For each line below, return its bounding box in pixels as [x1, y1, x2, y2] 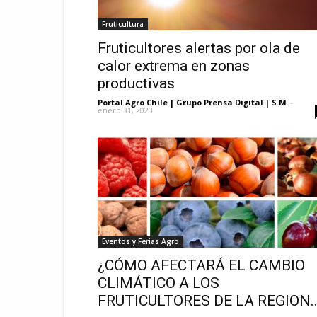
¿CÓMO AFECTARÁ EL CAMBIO [98, 257, 305, 274]
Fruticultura [102, 19, 144, 29]
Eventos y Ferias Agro [102, 236, 179, 246]
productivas [98, 75, 175, 92]
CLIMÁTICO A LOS [98, 275, 219, 292]
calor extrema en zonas [98, 57, 250, 74]
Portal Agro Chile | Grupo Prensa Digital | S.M [98, 97, 287, 108]
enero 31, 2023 [98, 105, 153, 115]
